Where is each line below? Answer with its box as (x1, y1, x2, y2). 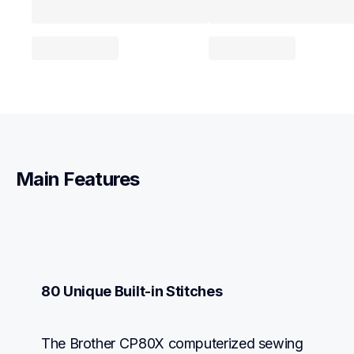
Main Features (16, 168, 140, 191)
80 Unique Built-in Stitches (41, 282, 223, 299)
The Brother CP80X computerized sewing (41, 334, 303, 352)
